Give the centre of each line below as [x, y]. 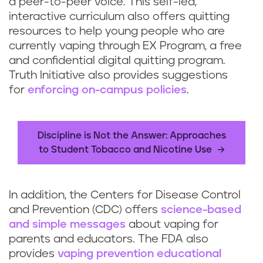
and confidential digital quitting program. [117, 61]
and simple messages [67, 225]
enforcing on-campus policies [107, 90]
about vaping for [172, 225]
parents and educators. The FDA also [109, 239]
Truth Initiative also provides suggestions [118, 75]
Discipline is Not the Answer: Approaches [131, 136]
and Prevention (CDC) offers [85, 210]
